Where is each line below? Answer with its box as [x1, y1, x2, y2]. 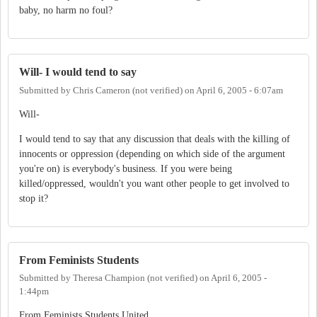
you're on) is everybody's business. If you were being [19, 163, 232, 174]
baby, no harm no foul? [19, 5, 113, 16]
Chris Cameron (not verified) [73, 85, 183, 96]
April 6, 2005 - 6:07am [196, 85, 283, 96]
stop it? [19, 192, 48, 204]
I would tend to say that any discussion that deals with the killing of [19, 133, 290, 144]
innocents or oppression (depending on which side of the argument [19, 148, 285, 159]
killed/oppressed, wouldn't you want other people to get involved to [19, 178, 289, 189]
